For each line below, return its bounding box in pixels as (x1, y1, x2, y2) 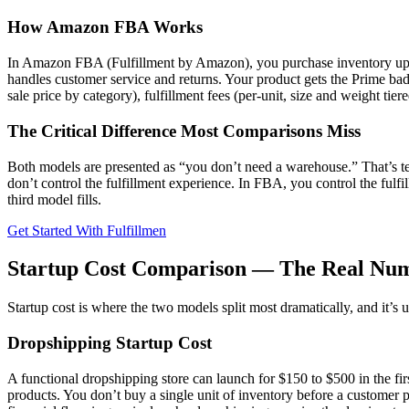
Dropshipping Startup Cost (7, 333, 212, 353)
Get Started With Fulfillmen (7, 222, 166, 238)
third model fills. (7, 191, 101, 207)
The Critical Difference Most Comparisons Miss (7, 121, 361, 141)
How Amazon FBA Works (7, 17, 203, 37)
